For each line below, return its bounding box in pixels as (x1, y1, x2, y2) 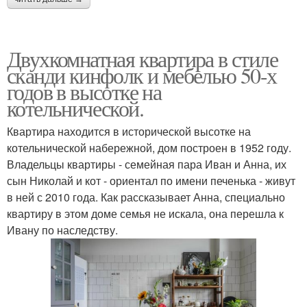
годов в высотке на (7, 76, 162, 106)
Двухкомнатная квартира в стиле (7, 43, 278, 73)
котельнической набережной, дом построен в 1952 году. (7, 139, 291, 156)
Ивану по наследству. (7, 221, 118, 238)
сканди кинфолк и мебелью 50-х (7, 60, 277, 90)
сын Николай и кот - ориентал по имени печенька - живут (7, 172, 295, 188)
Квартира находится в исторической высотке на (7, 123, 251, 139)
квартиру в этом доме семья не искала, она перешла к (7, 205, 284, 221)
